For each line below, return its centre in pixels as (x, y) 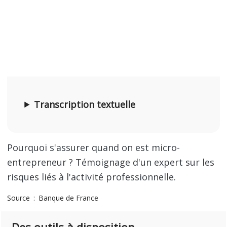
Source (20, 198)
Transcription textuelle (85, 104)
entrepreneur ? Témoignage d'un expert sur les (111, 162)
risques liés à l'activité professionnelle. (92, 177)
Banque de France (69, 198)
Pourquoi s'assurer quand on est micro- (94, 147)
